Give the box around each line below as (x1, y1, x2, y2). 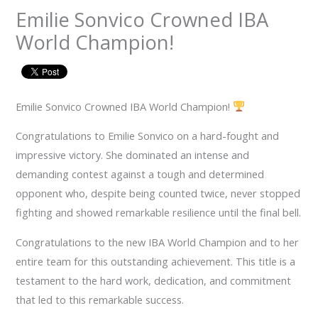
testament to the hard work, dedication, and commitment (16, 273, 292, 287)
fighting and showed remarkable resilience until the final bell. (16, 205, 302, 220)
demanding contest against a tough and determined (16, 167, 265, 182)
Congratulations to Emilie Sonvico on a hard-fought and (16, 128, 280, 143)
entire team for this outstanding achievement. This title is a (16, 253, 296, 268)
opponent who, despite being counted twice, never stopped (16, 186, 301, 201)
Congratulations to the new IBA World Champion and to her (16, 234, 300, 249)
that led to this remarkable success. (16, 292, 185, 307)
